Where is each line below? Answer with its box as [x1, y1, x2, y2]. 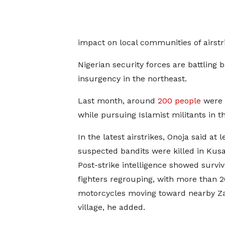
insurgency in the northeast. [77, 74, 187, 83]
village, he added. [77, 202, 145, 212]
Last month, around [77, 96, 158, 105]
